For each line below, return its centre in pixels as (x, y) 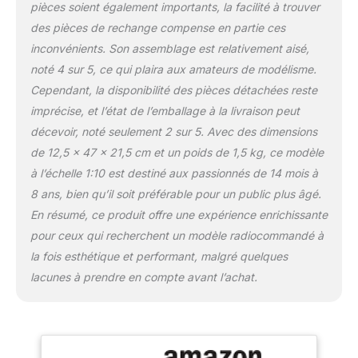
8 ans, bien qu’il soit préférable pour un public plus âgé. (175, 193)
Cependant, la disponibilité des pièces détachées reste (173, 89)
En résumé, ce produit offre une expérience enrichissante (179, 214)
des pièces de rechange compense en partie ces (157, 27)
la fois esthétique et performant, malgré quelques (159, 256)
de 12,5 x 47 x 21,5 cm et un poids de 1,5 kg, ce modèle (177, 152)
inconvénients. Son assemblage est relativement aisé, (169, 48)
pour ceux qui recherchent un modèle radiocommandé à (177, 235)
